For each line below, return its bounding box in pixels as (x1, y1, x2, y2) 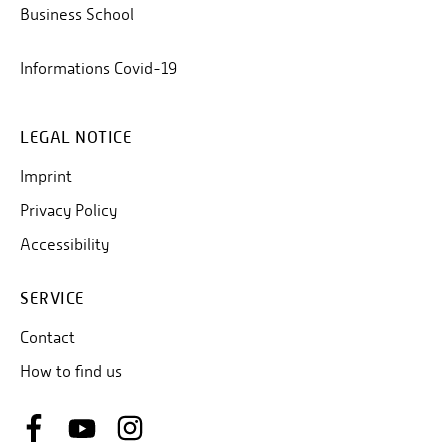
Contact (20, 328, 75, 348)
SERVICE (20, 289, 85, 309)
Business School (20, 5, 134, 25)
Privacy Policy (20, 201, 117, 221)
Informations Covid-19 (20, 59, 177, 79)
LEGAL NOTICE (20, 128, 132, 148)
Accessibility (20, 235, 109, 255)
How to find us (20, 362, 122, 382)
